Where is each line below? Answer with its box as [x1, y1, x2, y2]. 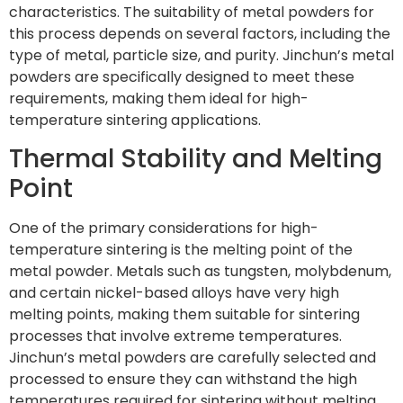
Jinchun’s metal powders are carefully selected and [9, 347, 376, 369]
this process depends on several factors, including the [9, 22, 390, 44]
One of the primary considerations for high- [9, 218, 318, 239]
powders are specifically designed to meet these [9, 66, 354, 87]
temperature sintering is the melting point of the [9, 239, 353, 261]
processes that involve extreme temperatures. [9, 326, 342, 347]
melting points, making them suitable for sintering [9, 304, 360, 326]
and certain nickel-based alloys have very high [9, 282, 339, 304]
